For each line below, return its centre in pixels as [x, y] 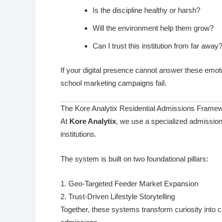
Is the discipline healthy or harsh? [146, 10]
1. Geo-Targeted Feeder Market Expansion [129, 183]
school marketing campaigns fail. [113, 83]
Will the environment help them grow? [153, 28]
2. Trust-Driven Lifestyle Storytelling [118, 196]
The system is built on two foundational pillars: [134, 159]
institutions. [79, 134]
